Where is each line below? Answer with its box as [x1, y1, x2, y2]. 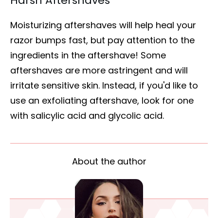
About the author [72, 155, 146, 167]
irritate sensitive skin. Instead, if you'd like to [10, 79, 198, 91]
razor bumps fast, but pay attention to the [10, 34, 195, 46]
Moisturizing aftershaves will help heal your [10, 18, 196, 31]
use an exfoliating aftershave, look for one [10, 94, 194, 107]
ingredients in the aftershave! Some [10, 49, 166, 61]
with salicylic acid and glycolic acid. [10, 109, 164, 122]
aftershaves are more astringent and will [10, 64, 188, 76]
